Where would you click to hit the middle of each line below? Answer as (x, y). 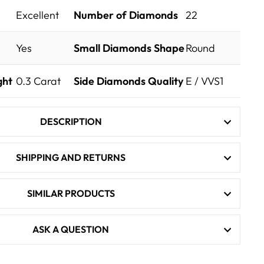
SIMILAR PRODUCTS (71, 194)
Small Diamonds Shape (129, 48)
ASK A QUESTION (71, 230)
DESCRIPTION (71, 122)
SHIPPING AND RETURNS (71, 158)
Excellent (37, 15)
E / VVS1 (204, 81)
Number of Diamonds (126, 15)
